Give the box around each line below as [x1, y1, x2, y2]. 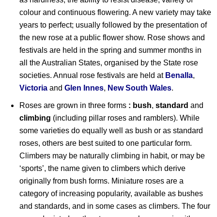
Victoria [19, 83, 47, 92]
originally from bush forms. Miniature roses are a [19, 176, 184, 185]
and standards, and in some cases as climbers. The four [19, 201, 210, 210]
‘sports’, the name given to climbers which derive [19, 164, 186, 172]
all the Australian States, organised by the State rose [19, 58, 198, 67]
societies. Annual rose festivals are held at [19, 71, 165, 79]
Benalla [165, 71, 193, 79]
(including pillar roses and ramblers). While [51, 113, 200, 122]
